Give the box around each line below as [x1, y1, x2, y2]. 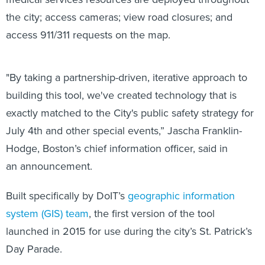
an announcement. [6, 146, 92, 161]
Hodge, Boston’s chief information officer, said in [6, 128, 228, 143]
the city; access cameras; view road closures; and [6, 9, 232, 25]
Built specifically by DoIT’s [6, 175, 128, 190]
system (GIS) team [6, 193, 89, 208]
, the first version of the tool [89, 193, 215, 208]
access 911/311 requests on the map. [6, 27, 170, 43]
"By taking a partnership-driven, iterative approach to [6, 57, 247, 72]
